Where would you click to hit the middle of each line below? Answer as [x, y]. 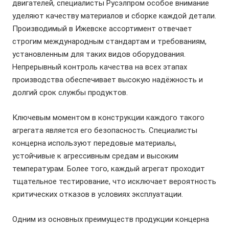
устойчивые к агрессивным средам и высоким [95, 156]
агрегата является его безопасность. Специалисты [105, 130]
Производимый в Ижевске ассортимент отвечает [102, 29]
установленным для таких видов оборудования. [99, 54]
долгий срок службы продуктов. [70, 93]
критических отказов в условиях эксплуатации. [98, 194]
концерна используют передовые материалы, [94, 143]
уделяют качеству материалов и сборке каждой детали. [114, 16]
